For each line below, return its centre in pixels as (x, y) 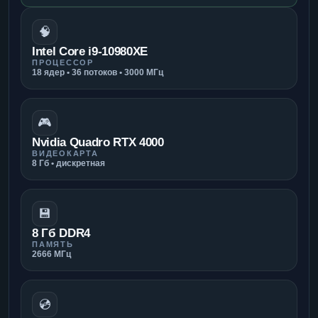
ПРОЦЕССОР (63, 62)
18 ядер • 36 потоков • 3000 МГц (98, 72)
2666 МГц (51, 254)
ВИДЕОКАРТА (65, 153)
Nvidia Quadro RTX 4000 (98, 142)
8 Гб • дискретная (68, 163)
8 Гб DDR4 (61, 233)
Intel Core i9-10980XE (90, 51)
